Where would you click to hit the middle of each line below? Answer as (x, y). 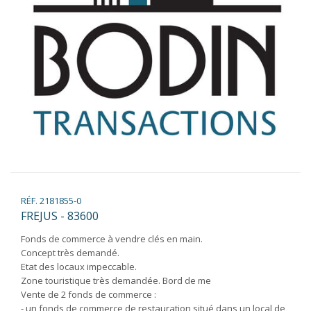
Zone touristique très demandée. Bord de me (116, 280)
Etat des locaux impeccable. (79, 267)
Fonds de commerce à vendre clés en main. (112, 239)
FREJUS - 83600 (60, 216)
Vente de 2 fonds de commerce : (89, 294)
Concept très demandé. (70, 253)
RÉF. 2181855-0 (51, 201)
